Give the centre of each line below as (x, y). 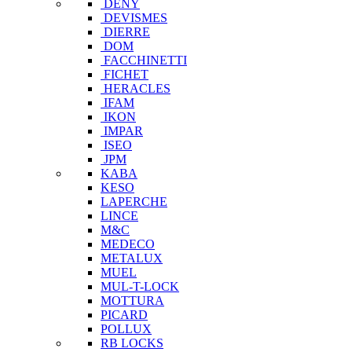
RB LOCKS (132, 343)
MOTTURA (132, 301)
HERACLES (137, 89)
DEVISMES (136, 18)
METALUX (132, 258)
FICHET (126, 75)
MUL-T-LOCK (140, 287)
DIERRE (127, 32)
